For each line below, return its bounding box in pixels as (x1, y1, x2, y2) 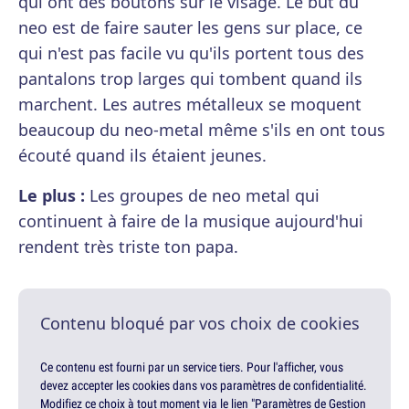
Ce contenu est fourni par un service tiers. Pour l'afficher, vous (40, 359, 343, 376)
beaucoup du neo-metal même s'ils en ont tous (18, 119, 385, 142)
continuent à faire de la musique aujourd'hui (18, 210, 363, 233)
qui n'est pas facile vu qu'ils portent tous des (18, 42, 364, 65)
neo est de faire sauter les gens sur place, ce (18, 16, 362, 39)
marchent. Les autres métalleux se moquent (18, 93, 362, 116)
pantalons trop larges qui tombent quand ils (18, 68, 362, 90)
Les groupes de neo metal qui (85, 184, 320, 207)
